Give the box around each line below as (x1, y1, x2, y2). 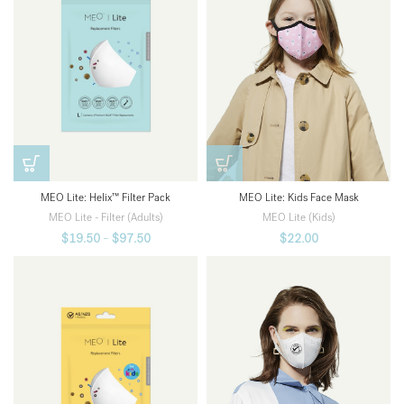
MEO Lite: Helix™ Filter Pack (41, 190, 170, 206)
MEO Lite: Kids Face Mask (238, 190, 359, 206)
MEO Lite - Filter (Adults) (48, 210, 163, 225)
